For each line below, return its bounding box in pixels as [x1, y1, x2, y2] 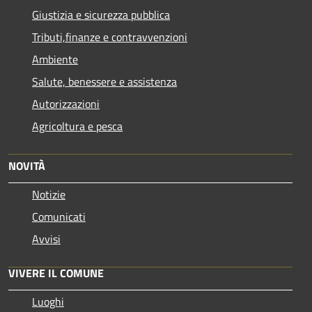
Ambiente [32, 50, 78, 68]
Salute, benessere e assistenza [32, 72, 177, 90]
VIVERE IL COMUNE [8, 264, 104, 281]
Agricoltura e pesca [32, 117, 123, 134]
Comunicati [32, 208, 86, 225]
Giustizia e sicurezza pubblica [32, 6, 170, 23]
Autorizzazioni [32, 95, 100, 112]
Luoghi [32, 292, 64, 310]
